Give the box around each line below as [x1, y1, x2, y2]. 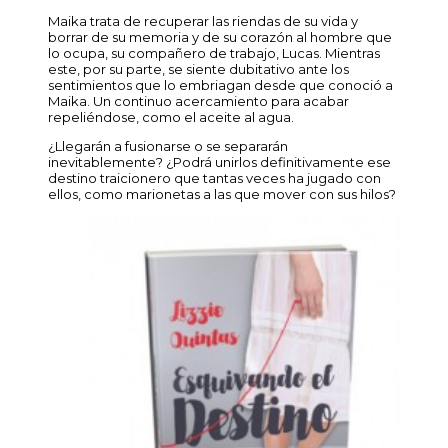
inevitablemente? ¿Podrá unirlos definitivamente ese [48, 153, 391, 170]
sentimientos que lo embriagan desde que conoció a [48, 76, 393, 93]
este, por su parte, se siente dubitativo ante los [48, 60, 349, 77]
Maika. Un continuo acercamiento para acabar [48, 92, 349, 109]
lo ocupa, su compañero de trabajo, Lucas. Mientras [48, 44, 380, 61]
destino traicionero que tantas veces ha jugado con [48, 169, 381, 186]
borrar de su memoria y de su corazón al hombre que [48, 28, 392, 45]
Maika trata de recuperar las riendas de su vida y [48, 12, 358, 29]
